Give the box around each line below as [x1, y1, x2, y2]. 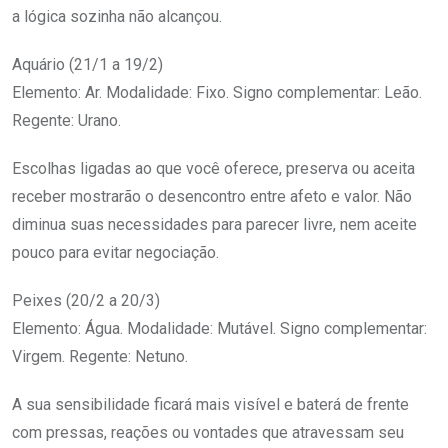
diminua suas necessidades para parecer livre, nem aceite [12, 215, 417, 235]
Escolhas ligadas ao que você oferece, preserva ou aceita [12, 159, 415, 179]
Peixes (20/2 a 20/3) [12, 291, 160, 311]
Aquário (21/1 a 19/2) [12, 55, 163, 75]
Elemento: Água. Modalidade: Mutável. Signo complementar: [12, 319, 427, 339]
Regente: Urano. [12, 111, 121, 131]
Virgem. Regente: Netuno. [12, 347, 188, 367]
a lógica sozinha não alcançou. [12, 7, 222, 27]
